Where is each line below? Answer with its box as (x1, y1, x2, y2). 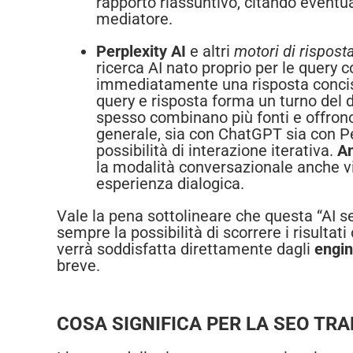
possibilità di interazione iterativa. (96, 141, 337, 161)
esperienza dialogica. (96, 174, 244, 194)
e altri (186, 42, 234, 61)
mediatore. (96, 9, 173, 29)
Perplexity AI (96, 42, 186, 61)
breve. (57, 256, 100, 276)
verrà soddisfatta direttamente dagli (57, 240, 314, 259)
